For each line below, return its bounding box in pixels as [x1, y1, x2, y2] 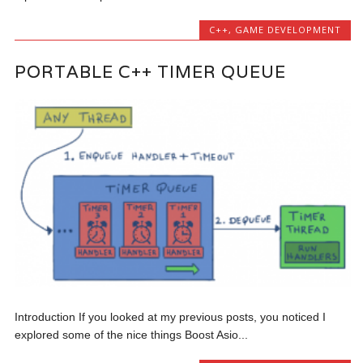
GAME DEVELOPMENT [234, 23, 341, 36]
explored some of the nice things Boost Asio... [15, 328, 249, 342]
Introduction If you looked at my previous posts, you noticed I [15, 310, 327, 324]
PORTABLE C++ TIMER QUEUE [15, 61, 287, 83]
